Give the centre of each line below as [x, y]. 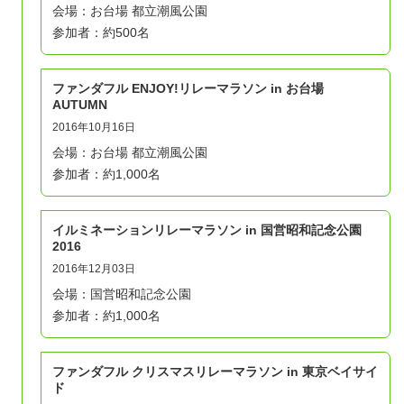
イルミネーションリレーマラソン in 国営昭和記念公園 [207, 230]
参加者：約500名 [101, 32]
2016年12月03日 [94, 268]
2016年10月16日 [94, 127]
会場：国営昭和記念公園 [122, 294]
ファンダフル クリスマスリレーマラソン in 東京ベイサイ [215, 371]
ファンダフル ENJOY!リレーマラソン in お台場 [188, 88]
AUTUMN [80, 104]
